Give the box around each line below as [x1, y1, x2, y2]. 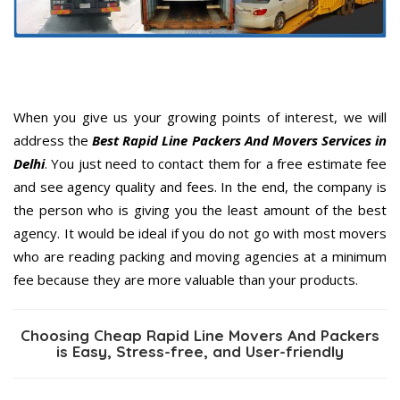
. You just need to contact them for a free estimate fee [45, 154, 387, 172]
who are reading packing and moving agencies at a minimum [13, 246, 387, 265]
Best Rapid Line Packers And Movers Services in [92, 130, 387, 149]
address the [13, 130, 93, 149]
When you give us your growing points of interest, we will [13, 107, 387, 126]
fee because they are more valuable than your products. [13, 270, 358, 288]
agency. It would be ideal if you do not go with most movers [13, 223, 387, 242]
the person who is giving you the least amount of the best [13, 200, 387, 219]
